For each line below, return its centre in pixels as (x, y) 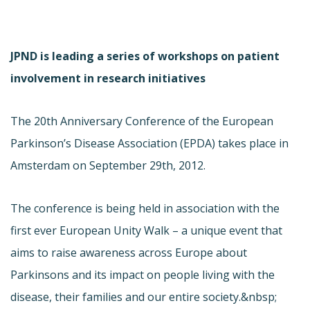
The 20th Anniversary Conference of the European (142, 121)
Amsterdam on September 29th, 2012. (108, 165)
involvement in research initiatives (108, 78)
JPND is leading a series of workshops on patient (145, 56)
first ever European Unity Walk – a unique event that (146, 230)
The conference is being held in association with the (145, 208)
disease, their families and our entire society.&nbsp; (144, 297)
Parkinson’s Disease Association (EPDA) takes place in (149, 143)
